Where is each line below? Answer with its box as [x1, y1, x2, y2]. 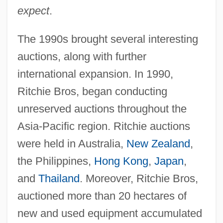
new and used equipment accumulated [17, 207, 202, 220]
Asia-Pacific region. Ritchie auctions [17, 119, 190, 132]
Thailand [38, 172, 80, 185]
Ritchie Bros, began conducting [17, 85, 167, 98]
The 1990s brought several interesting [17, 32, 198, 45]
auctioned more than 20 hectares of [17, 189, 187, 202]
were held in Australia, [17, 137, 126, 150]
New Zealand [126, 137, 190, 150]
